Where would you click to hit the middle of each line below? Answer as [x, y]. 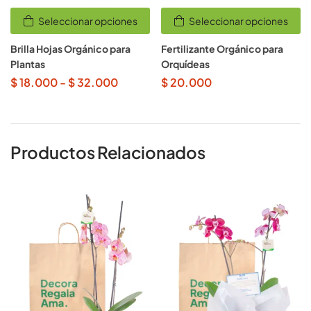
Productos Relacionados [108, 152]
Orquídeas [185, 64]
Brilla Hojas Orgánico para [70, 48]
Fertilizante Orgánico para [222, 48]
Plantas [28, 64]
